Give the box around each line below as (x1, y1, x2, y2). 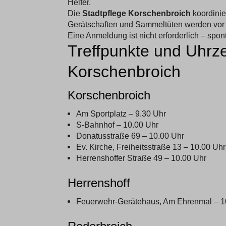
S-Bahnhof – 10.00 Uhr (76, 120, 158, 129)
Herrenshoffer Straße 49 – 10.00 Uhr (76, 153, 206, 162)
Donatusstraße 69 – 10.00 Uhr (76, 131, 184, 140)
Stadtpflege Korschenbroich (82, 8, 191, 18)
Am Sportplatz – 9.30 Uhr (76, 108, 166, 118)
